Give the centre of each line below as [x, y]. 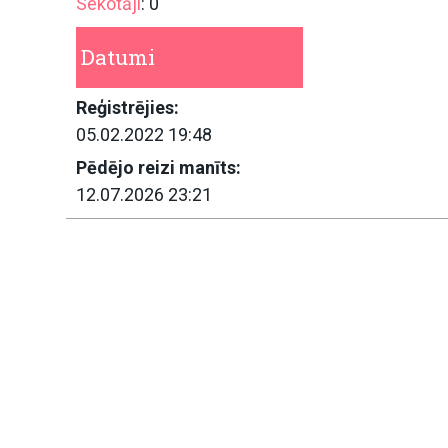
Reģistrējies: [127, 107]
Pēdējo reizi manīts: [158, 167]
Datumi [118, 56]
